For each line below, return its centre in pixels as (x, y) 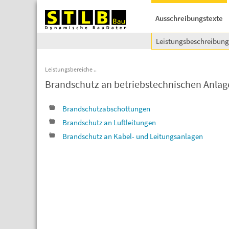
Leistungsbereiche (69, 69)
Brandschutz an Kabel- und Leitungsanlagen (133, 136)
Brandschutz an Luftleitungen (109, 122)
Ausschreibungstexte (189, 18)
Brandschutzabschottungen (106, 109)
